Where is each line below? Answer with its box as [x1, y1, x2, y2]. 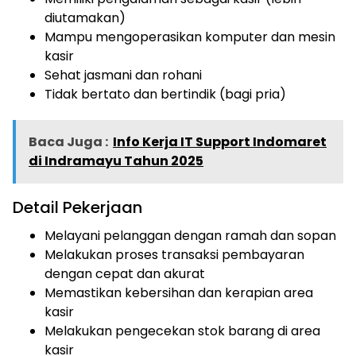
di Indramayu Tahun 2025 [29, 151, 203, 170]
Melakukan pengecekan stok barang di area [44, 321, 320, 340]
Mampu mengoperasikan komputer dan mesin [44, 27, 335, 46]
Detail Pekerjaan [13, 195, 142, 219]
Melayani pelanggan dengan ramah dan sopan [44, 226, 336, 245]
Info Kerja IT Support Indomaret [113, 132, 327, 151]
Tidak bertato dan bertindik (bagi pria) [44, 84, 286, 103]
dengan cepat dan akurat [44, 264, 205, 283]
